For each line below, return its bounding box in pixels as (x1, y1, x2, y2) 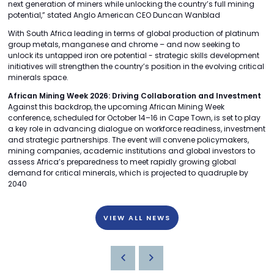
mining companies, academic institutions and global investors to (8, 145, 255, 156)
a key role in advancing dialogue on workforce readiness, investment (8, 123, 265, 134)
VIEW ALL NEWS (103, 212, 171, 223)
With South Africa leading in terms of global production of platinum (8, 28, 259, 39)
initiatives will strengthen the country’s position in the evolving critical (8, 61, 264, 72)
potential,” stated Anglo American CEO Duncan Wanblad (8, 9, 222, 20)
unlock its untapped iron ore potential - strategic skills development (8, 50, 259, 61)
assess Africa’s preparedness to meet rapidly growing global (8, 156, 236, 167)
